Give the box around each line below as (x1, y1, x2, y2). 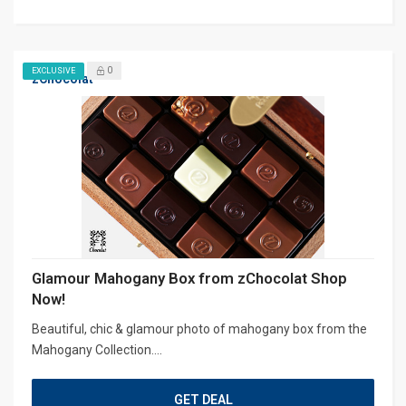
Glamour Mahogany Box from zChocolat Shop (32, 268, 347, 287)
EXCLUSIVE (32, 65, 75, 75)
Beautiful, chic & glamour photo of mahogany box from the (32, 321, 367, 336)
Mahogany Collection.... (32, 342, 162, 357)
